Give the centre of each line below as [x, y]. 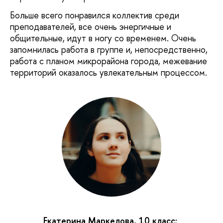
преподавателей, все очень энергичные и [91, 27]
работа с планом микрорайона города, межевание [109, 61]
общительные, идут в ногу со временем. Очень [103, 38]
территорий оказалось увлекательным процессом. [109, 73]
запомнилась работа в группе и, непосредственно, [109, 50]
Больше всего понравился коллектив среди [95, 15]
